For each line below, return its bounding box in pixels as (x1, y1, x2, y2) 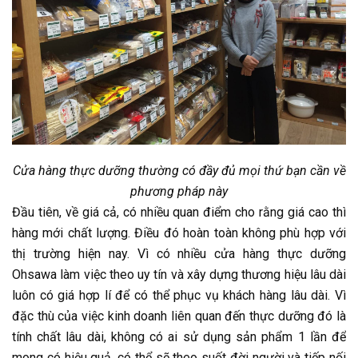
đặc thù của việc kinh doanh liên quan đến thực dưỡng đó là (12, 308, 346, 324)
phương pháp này (130, 183, 228, 199)
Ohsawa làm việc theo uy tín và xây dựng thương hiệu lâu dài (12, 266, 346, 282)
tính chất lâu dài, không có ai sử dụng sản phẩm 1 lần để (12, 328, 346, 344)
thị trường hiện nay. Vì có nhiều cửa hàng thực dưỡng (12, 245, 346, 261)
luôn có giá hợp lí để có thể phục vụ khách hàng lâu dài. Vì (12, 287, 346, 303)
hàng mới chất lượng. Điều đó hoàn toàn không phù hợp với (12, 225, 346, 241)
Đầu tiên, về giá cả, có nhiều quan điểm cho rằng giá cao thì (12, 204, 346, 220)
